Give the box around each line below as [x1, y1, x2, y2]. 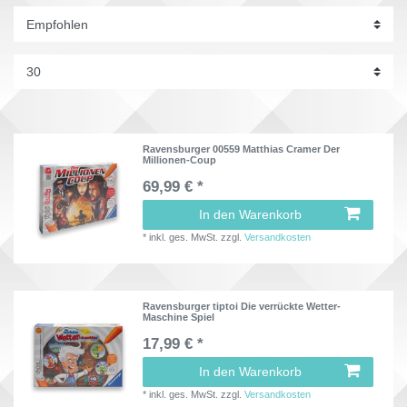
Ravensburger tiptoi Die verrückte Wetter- [143, 300, 342, 312]
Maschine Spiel [143, 311, 215, 323]
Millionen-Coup [143, 154, 217, 166]
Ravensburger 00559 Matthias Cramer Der [143, 144, 341, 155]
